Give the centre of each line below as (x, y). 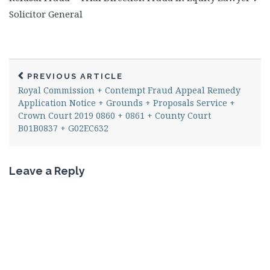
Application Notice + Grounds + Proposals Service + (127, 103)
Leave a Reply (47, 171)
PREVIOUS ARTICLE (75, 77)
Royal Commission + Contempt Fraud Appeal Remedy (129, 90)
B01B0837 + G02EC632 (63, 128)
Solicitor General (46, 14)
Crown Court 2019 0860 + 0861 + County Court (115, 116)
